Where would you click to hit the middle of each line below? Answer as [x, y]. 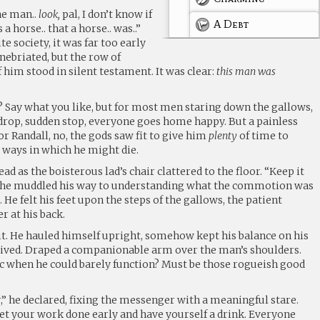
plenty [223, 135]
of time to [263, 135]
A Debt [231, 24]
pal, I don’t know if [106, 14]
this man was [246, 71]
